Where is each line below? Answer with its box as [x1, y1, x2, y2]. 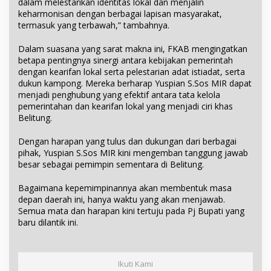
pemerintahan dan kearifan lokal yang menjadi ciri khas [18, 100, 233, 113]
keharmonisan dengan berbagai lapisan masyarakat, [18, 8, 222, 20]
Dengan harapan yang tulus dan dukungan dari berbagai [18, 135, 237, 148]
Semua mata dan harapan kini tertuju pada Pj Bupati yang [18, 205, 244, 217]
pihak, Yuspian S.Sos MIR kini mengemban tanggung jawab [18, 147, 248, 159]
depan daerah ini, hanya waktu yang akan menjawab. [18, 194, 225, 206]
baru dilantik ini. [18, 217, 78, 229]
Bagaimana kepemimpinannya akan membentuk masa [18, 182, 232, 194]
